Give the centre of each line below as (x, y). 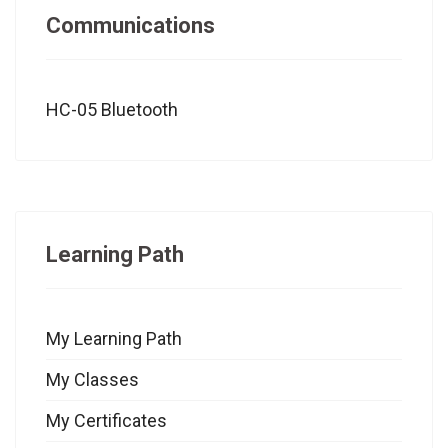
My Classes (92, 380)
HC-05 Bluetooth (112, 110)
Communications (130, 26)
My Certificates (106, 421)
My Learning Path (114, 339)
